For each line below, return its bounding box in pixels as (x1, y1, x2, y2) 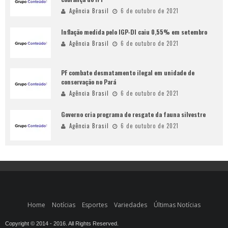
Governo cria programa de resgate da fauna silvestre (61, 110, 206, 119)
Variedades (114, 201, 147, 209)
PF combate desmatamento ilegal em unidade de (61, 68, 194, 77)
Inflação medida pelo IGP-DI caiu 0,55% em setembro (61, 27, 207, 36)
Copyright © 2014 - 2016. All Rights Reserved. (5, 220, 119, 226)
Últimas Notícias (154, 201, 201, 209)
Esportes (82, 201, 107, 209)
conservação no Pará (61, 77, 116, 86)
